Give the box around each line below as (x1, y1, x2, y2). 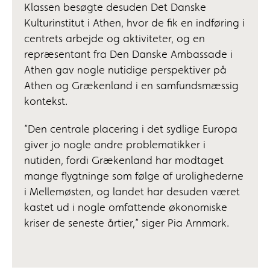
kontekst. (24, 96, 67, 108)
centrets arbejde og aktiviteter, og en (24, 34, 205, 45)
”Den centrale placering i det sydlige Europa (24, 124, 237, 136)
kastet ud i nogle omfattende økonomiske (24, 202, 227, 214)
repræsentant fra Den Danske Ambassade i (24, 49, 233, 61)
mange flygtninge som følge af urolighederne (24, 171, 243, 183)
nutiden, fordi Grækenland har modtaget (24, 155, 224, 167)
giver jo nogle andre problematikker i (24, 140, 206, 151)
